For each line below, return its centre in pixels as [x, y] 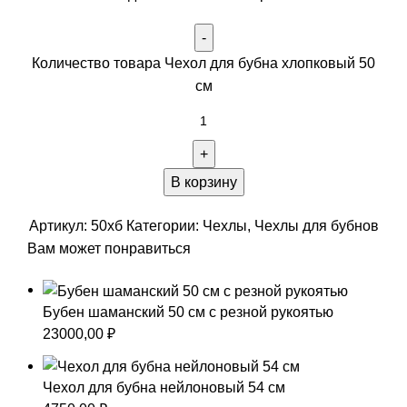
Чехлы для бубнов [316, 226]
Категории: [162, 226]
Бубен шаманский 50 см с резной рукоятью [188, 312]
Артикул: [60, 226]
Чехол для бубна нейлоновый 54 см [164, 387]
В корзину [203, 183]
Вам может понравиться [109, 249]
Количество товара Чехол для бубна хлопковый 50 [203, 64]
